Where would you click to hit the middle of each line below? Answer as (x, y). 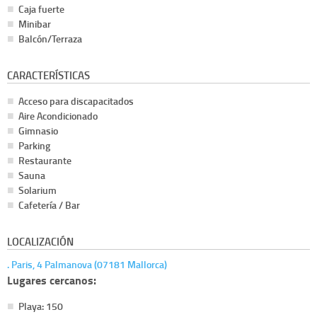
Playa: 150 (41, 306)
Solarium (38, 190)
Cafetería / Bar (49, 205)
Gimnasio (38, 131)
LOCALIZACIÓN (40, 242)
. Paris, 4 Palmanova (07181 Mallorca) (87, 265)
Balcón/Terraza (50, 39)
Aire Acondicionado (58, 116)
